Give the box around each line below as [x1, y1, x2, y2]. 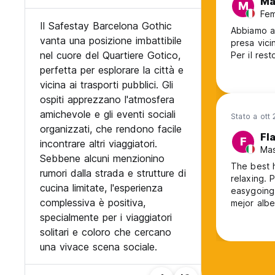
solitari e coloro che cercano [40, 226, 171, 239]
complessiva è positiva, [40, 196, 145, 209]
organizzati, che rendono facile [40, 123, 182, 136]
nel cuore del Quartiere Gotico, [40, 49, 180, 62]
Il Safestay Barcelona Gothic [40, 20, 172, 33]
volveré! [231, 234, 265, 246]
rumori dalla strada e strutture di [40, 167, 186, 180]
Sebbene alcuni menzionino [40, 152, 165, 165]
